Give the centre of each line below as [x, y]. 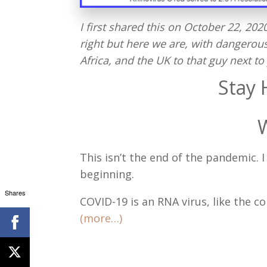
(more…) [101, 218]
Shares [15, 192]
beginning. [107, 174]
